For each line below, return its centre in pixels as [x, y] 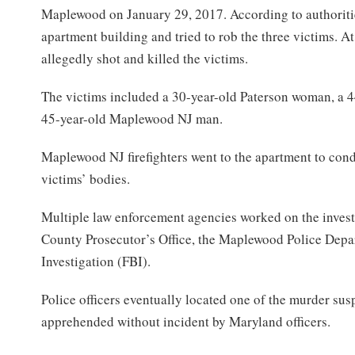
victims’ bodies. [86, 178]
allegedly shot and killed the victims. [145, 58]
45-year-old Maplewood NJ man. [132, 118]
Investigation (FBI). [96, 261]
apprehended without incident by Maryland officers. [186, 321]
